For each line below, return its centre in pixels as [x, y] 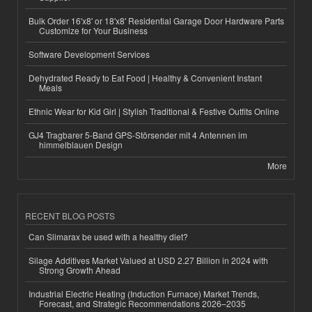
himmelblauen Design [81, 145]
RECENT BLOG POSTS [70, 216]
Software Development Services [89, 54]
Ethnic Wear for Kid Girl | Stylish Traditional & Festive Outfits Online [154, 111]
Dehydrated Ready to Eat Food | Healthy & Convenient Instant [145, 78]
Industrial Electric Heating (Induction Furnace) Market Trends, [144, 293]
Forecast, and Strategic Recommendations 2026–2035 [142, 303]
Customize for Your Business [93, 30]
